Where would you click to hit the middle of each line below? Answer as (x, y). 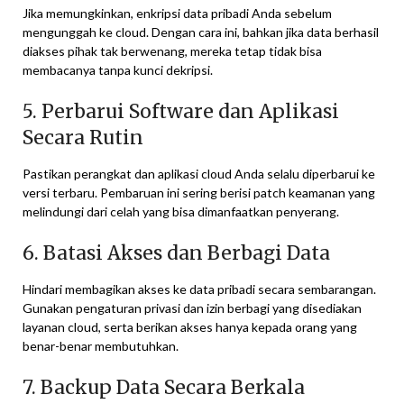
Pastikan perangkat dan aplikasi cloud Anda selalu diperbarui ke (199, 173)
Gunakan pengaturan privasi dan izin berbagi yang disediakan (192, 308)
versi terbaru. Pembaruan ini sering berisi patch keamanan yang (199, 192)
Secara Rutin (83, 137)
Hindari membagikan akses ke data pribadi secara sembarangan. (199, 289)
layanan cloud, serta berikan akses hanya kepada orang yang (190, 326)
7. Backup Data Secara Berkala (164, 387)
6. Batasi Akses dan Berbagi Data (176, 252)
